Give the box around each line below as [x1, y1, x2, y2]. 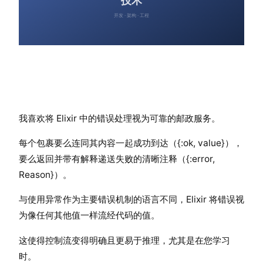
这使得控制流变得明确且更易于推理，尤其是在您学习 [19, 234, 230, 246]
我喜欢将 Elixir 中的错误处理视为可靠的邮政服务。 [19, 112, 220, 124]
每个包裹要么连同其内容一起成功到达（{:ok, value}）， [19, 137, 242, 149]
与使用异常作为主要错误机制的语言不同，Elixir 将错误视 [19, 194, 244, 205]
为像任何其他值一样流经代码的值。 [19, 210, 160, 221]
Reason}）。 [19, 169, 72, 181]
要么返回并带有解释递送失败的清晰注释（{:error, [19, 153, 215, 165]
